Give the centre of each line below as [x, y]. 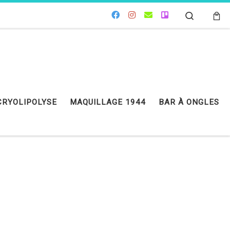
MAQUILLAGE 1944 [108, 102]
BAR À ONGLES [189, 102]
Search [207, 15]
